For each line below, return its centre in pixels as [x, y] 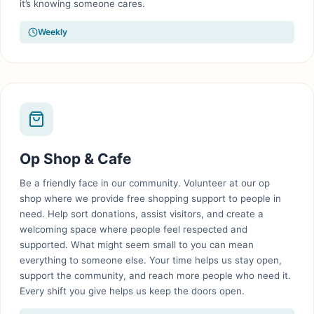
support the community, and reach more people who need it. [156, 275]
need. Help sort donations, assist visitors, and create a [142, 213]
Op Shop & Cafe [76, 158]
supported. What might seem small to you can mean [137, 244]
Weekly [53, 32]
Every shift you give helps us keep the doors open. [132, 291]
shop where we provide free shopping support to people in [151, 198]
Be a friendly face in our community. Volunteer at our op [145, 183]
